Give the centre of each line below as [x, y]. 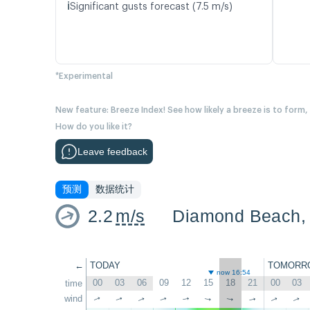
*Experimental [84, 76]
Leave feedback [112, 152]
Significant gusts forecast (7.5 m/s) [151, 7]
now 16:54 [234, 273]
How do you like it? [94, 127]
